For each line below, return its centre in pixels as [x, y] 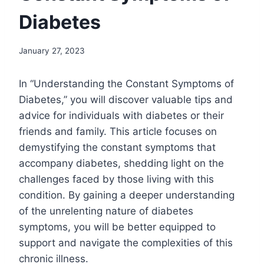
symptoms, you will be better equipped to [117, 227]
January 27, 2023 [52, 51]
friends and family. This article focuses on [118, 132]
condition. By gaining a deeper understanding [127, 195]
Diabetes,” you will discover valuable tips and [126, 100]
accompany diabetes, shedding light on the [121, 164]
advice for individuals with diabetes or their [121, 116]
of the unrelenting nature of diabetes [106, 211]
